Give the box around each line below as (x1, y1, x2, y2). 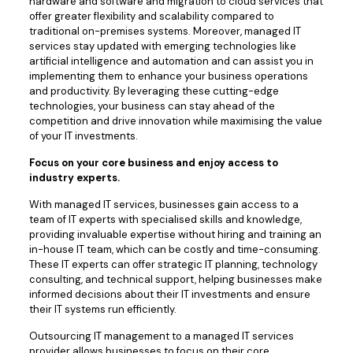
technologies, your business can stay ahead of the (28, 99, 275, 113)
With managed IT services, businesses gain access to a (28, 198, 299, 211)
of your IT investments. (28, 129, 138, 143)
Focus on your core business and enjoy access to (28, 156, 278, 169)
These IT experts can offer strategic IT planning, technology (28, 258, 318, 271)
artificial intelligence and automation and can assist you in (28, 54, 314, 68)
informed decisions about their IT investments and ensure (28, 288, 310, 301)
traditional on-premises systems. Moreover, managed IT (28, 24, 301, 38)
